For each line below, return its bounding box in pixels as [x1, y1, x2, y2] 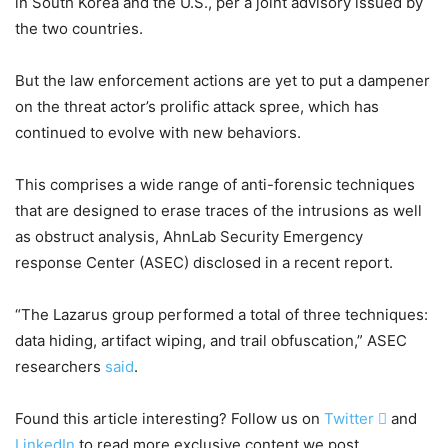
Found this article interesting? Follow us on [15, 408, 324, 428]
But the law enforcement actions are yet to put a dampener [15, 70, 430, 90]
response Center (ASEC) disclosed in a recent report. [15, 252, 393, 272]
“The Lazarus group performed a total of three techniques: [15, 304, 428, 324]
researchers [15, 356, 105, 376]
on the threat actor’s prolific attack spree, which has [15, 96, 379, 116]
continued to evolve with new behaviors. [15, 122, 301, 142]
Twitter [324, 408, 378, 428]
